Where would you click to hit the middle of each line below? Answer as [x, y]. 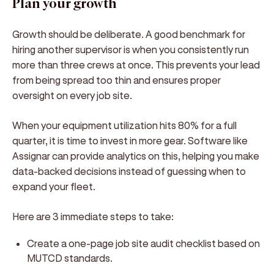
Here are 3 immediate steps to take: [93, 216]
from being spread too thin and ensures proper [117, 80]
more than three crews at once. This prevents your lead [136, 65]
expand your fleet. [54, 186]
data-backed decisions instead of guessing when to [129, 171]
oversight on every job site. [72, 95]
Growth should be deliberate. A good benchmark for [129, 34]
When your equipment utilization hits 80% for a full [124, 125]
